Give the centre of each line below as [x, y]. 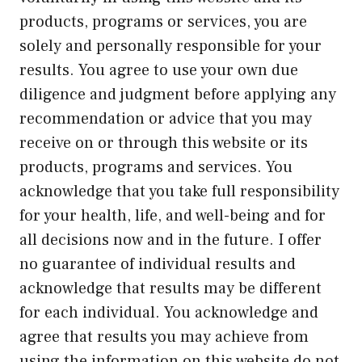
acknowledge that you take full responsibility [179, 192]
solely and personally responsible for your [170, 46]
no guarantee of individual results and [158, 265]
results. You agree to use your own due [159, 71]
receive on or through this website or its [164, 143]
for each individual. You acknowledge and [169, 313]
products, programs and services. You [156, 168]
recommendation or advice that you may [166, 119]
